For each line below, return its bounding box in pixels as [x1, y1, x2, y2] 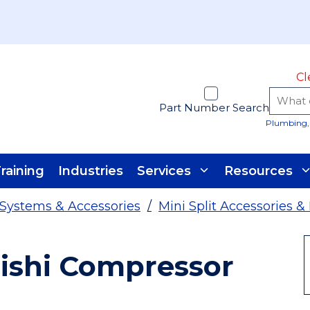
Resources [224, 163, 293, 179]
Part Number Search [159, 101, 269, 114]
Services [137, 163, 191, 179]
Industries [58, 163, 123, 179]
